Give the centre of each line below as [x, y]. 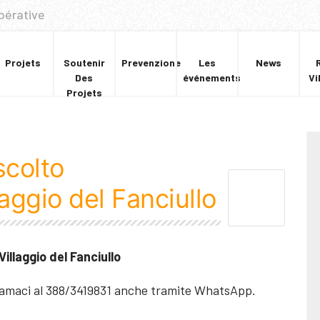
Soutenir [84, 62]
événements [211, 77]
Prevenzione [151, 62]
